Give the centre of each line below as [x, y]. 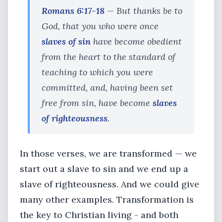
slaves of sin [66, 41]
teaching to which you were [97, 72]
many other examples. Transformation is [107, 199]
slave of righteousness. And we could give [110, 184]
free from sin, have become [97, 103]
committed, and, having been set [107, 87]
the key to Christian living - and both [99, 215]
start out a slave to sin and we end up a [104, 169]
